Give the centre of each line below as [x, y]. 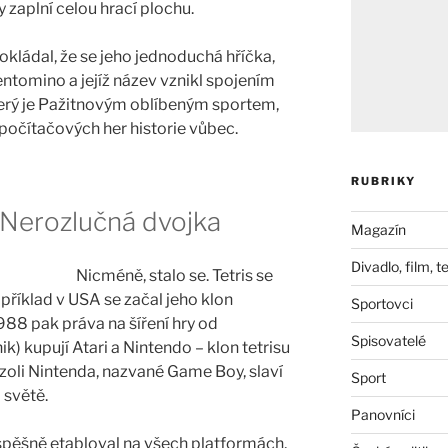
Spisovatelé [388, 340]
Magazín [378, 229]
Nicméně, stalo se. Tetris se [174, 275]
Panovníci [382, 414]
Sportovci [381, 303]
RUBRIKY [383, 180]
